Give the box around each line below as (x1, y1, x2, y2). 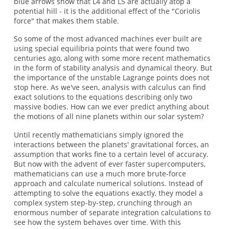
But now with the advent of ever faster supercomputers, (13, 158, 205, 169)
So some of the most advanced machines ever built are (13, 34, 202, 44)
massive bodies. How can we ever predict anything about (13, 102, 209, 112)
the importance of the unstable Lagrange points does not (13, 73, 210, 83)
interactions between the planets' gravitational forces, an (13, 139, 209, 149)
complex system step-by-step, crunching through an (13, 197, 192, 208)
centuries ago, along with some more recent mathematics (13, 53, 211, 63)
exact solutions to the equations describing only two (13, 92, 192, 102)
